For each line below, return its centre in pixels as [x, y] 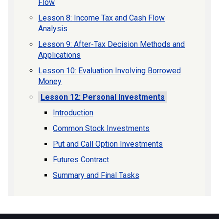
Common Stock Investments [101, 128]
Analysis [53, 29]
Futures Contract [81, 160]
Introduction [73, 113]
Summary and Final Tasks [96, 175]
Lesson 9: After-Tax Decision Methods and [111, 44]
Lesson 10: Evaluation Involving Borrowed [109, 71]
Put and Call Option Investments [108, 144]
